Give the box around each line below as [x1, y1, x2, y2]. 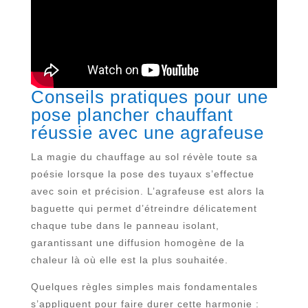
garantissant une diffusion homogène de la [30, 236, 245, 248]
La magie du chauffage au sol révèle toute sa [30, 151, 258, 162]
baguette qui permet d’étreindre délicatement [30, 202, 257, 214]
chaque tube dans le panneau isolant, [30, 219, 219, 231]
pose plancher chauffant [30, 104, 233, 125]
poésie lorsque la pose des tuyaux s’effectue [30, 168, 254, 179]
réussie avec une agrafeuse [30, 122, 264, 143]
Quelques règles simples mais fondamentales [30, 280, 258, 292]
